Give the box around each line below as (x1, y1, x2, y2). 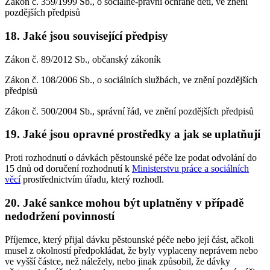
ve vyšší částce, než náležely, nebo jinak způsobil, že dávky (5, 256, 230, 266)
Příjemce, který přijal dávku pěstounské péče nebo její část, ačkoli (5, 234, 254, 245)
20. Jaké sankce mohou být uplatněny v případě (5, 196, 243, 209)
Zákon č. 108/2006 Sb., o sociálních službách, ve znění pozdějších (5, 74, 257, 85)
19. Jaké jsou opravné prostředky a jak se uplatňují (5, 128, 260, 141)
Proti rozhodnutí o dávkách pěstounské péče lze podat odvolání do (5, 152, 257, 163)
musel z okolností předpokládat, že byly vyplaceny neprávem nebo (5, 245, 258, 256)
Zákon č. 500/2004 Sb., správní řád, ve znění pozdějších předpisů (5, 105, 254, 116)
